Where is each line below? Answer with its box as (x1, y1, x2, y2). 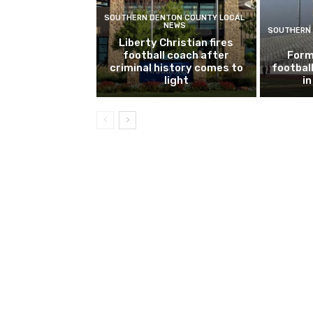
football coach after (123, 49, 230, 62)
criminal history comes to (109, 61, 243, 75)
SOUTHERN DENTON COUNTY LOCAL (104, 13, 245, 23)
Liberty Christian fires (119, 36, 234, 50)
